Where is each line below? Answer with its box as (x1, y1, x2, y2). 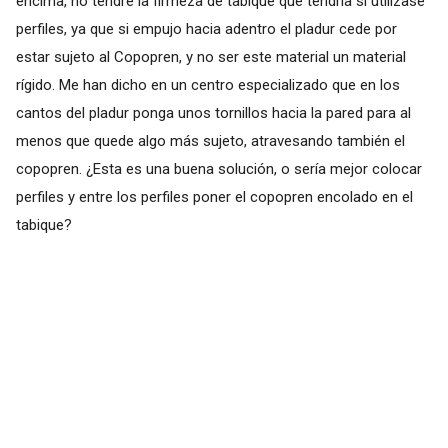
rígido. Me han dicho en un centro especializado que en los (15, 75, 400, 94)
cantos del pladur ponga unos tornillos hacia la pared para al (15, 103, 411, 122)
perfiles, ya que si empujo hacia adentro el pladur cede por (15, 19, 397, 38)
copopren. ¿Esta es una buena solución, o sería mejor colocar (15, 159, 422, 178)
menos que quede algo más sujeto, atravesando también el (15, 131, 405, 150)
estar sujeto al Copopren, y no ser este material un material (15, 47, 406, 66)
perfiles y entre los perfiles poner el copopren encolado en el (15, 187, 413, 206)
